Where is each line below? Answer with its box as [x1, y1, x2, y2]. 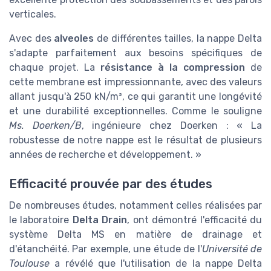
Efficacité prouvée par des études [9, 177, 212, 192]
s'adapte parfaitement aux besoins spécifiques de [9, 47, 262, 59]
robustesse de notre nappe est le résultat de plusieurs [9, 134, 262, 146]
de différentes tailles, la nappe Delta [94, 33, 262, 45]
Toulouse [9, 258, 50, 270]
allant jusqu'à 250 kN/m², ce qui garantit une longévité [9, 91, 262, 103]
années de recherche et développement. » [9, 149, 201, 161]
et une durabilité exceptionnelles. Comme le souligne [9, 105, 262, 117]
